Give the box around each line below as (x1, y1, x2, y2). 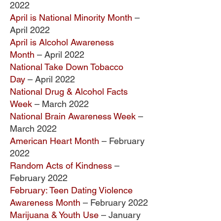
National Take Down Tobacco (10, 62, 123, 72)
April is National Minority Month (10, 12, 132, 23)
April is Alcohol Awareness (10, 37, 114, 47)
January (106, 210, 141, 220)
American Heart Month (10, 136, 99, 146)
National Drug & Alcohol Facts (10, 86, 128, 97)
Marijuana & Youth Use (10, 210, 99, 220)
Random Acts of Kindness (10, 160, 112, 171)
